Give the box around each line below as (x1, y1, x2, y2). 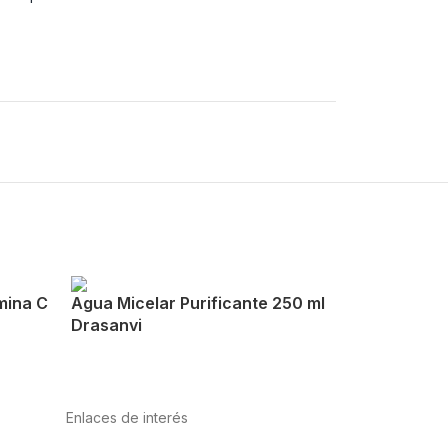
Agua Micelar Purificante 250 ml (70, 293, 325, 314)
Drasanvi (70, 315, 142, 336)
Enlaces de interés (65, 408, 188, 426)
